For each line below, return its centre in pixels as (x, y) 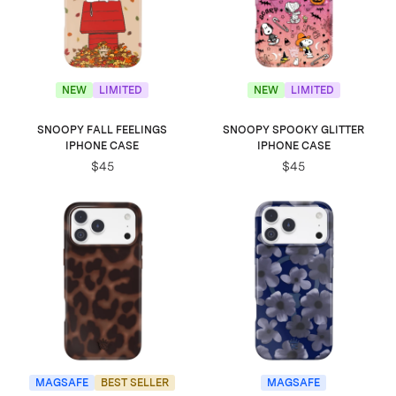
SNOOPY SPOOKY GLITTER (294, 130)
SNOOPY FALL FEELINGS (103, 130)
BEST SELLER (135, 382)
